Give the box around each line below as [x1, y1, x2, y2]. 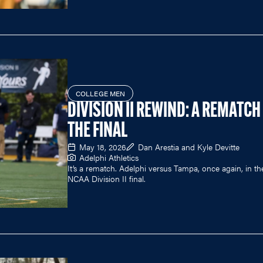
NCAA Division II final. [68, 172, 146, 184]
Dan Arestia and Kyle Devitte [138, 140, 240, 153]
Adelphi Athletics [79, 151, 139, 163]
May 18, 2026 [79, 140, 126, 153]
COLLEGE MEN [76, 87, 126, 99]
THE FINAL [68, 120, 127, 142]
